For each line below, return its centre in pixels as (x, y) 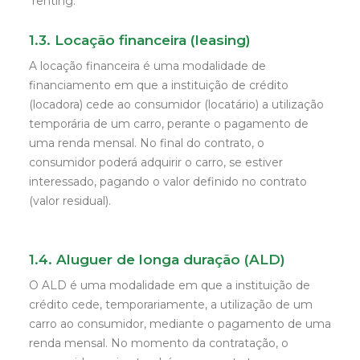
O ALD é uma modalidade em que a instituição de (170, 285)
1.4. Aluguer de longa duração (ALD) (157, 260)
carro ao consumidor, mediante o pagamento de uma (180, 324)
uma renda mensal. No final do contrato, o (147, 143)
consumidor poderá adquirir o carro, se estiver (156, 162)
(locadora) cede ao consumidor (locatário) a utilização (176, 104)
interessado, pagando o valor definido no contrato (168, 182)
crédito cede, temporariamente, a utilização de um (171, 305)
